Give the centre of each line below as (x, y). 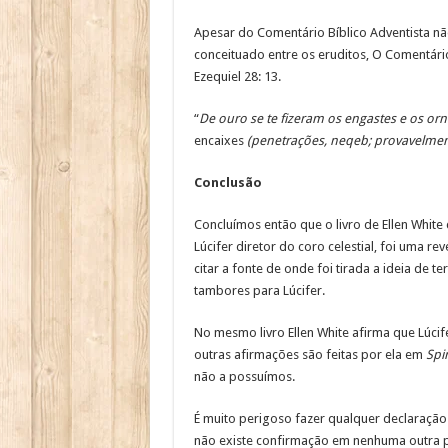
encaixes (220, 141)
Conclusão (227, 183)
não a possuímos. (244, 377)
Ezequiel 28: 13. (237, 77)
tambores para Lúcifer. (259, 291)
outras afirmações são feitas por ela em (309, 355)
